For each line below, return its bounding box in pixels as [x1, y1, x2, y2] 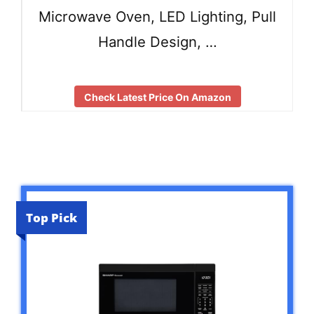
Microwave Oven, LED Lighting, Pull [39, 8, 276, 26]
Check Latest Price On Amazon [83, 90, 231, 103]
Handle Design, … [97, 33, 217, 51]
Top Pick [26, 209, 77, 226]
